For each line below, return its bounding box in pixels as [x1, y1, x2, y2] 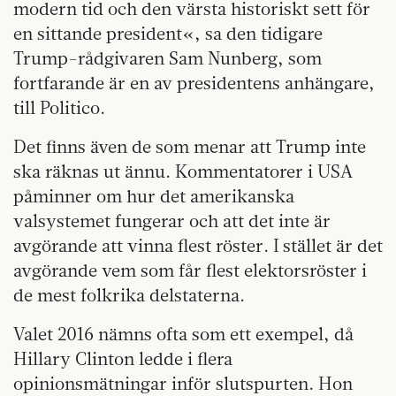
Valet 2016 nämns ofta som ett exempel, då [13, 323, 354, 346]
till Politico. [13, 96, 105, 119]
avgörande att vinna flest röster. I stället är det [13, 234, 383, 257]
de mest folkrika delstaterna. [13, 284, 245, 307]
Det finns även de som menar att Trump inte [13, 135, 366, 158]
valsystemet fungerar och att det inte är [13, 209, 331, 232]
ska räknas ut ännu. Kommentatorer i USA [13, 160, 353, 183]
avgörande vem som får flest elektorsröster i [13, 259, 367, 282]
